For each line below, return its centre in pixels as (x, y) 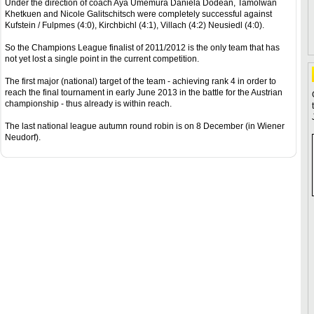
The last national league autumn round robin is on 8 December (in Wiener (145, 126)
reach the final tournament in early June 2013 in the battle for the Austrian (144, 93)
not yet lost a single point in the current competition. (102, 59)
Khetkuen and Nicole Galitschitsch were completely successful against (138, 14)
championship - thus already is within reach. (88, 104)
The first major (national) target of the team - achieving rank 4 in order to (141, 81)
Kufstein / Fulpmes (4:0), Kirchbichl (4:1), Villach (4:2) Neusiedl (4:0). (135, 25)
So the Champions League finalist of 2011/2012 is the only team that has (142, 48)
